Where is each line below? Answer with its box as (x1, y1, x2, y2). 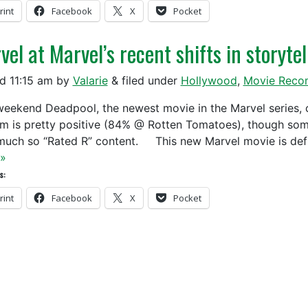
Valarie (72, 74, 108, 87)
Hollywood (180, 74, 237, 87)
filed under (118, 74, 181, 87)
